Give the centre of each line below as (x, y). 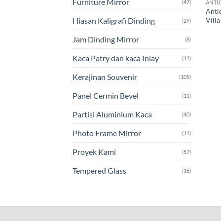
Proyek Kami (94, 152)
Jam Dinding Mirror (106, 39)
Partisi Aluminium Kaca (112, 114)
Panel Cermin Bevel (106, 96)
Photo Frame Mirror (107, 133)
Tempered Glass (99, 171)
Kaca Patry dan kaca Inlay (116, 58)
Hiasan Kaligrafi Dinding (114, 21)
